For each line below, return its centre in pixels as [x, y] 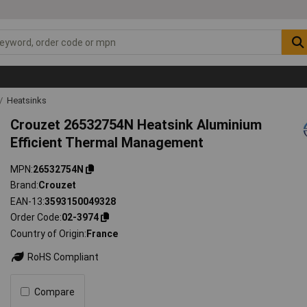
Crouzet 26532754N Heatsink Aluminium [136, 124]
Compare [55, 292]
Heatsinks [27, 100]
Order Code [35, 218]
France [102, 233]
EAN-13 [27, 201]
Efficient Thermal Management [107, 142]
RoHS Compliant [62, 257]
